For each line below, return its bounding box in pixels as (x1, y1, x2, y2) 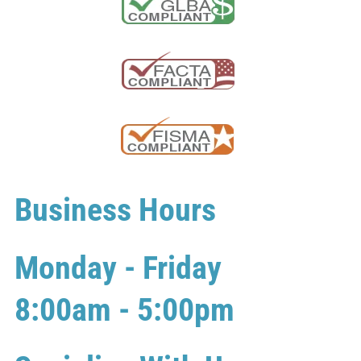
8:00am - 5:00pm (15, 290, 234, 329)
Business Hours (15, 190, 216, 229)
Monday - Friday (15, 248, 222, 287)
